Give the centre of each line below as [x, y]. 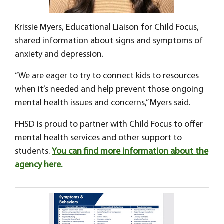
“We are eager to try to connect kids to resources [107, 76]
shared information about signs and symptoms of [109, 41]
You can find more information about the [130, 152]
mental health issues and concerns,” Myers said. [103, 103]
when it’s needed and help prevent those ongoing [109, 90]
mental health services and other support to [98, 138]
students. [33, 152]
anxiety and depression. [59, 55]
